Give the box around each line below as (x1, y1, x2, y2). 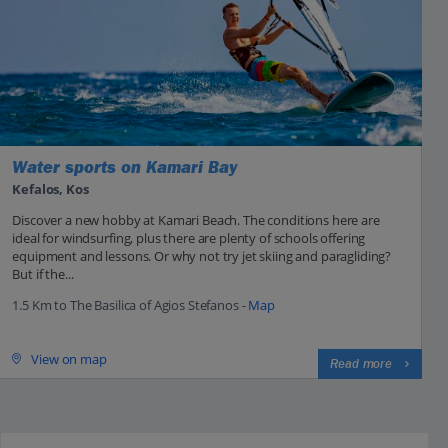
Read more (330, 355, 392, 372)
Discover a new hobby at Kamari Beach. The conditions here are (12, 210, 380, 229)
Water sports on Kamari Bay (12, 157, 238, 179)
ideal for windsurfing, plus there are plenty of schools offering (12, 228, 366, 247)
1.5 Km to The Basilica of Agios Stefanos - (12, 295, 249, 314)
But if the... (12, 264, 74, 283)
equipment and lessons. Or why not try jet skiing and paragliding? (12, 246, 392, 265)
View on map (31, 349, 107, 368)
